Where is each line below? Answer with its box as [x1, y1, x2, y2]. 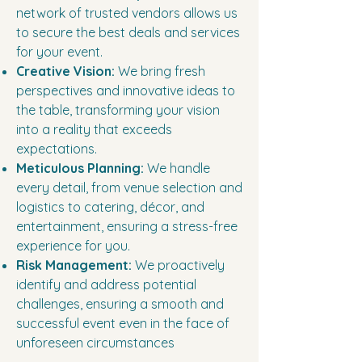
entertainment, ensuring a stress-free [16, 218, 238, 235]
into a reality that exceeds [16, 121, 172, 138]
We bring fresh [115, 63, 205, 80]
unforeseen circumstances [16, 335, 175, 351]
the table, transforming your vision [16, 102, 220, 119]
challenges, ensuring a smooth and [16, 296, 224, 313]
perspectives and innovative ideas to [16, 82, 235, 99]
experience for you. [16, 238, 130, 255]
